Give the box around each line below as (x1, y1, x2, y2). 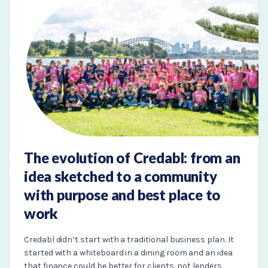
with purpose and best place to (24, 186, 221, 204)
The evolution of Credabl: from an (24, 149, 240, 167)
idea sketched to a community (24, 167, 217, 185)
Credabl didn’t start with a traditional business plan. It (24, 234, 234, 245)
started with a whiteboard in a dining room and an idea (24, 248, 233, 258)
